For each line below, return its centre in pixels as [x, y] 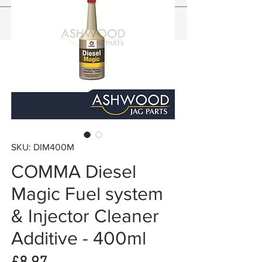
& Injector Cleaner [85, 216]
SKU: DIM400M [43, 147]
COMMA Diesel [74, 171]
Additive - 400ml [79, 238]
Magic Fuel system [87, 194]
